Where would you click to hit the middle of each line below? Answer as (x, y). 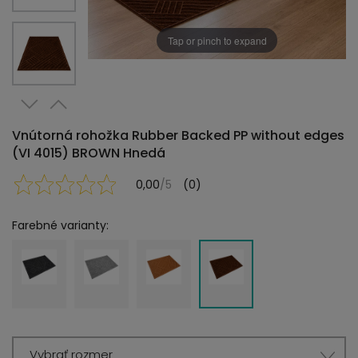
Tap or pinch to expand (217, 40)
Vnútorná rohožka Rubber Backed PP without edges (178, 135)
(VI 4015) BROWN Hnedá (89, 153)
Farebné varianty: (60, 225)
